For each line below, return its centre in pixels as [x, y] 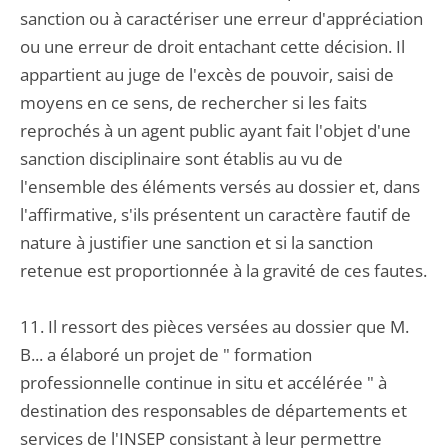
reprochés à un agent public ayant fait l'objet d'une [215, 130]
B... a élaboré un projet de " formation [166, 354]
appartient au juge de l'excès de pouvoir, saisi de [207, 74]
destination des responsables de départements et [213, 410]
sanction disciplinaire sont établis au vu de [181, 158]
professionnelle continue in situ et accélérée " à [203, 382]
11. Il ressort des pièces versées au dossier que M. [214, 326]
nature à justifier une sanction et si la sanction [196, 242]
